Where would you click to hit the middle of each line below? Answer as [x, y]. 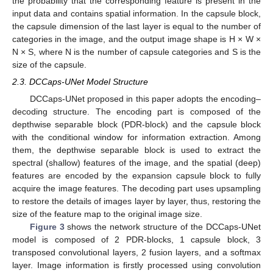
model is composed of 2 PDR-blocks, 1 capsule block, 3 [136, 240]
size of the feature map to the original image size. [107, 214]
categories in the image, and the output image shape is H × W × [136, 39]
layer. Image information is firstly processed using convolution [136, 265]
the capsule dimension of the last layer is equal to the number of [136, 26]
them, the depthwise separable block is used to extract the [136, 150]
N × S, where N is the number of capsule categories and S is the [136, 51]
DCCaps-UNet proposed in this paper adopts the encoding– [145, 99]
